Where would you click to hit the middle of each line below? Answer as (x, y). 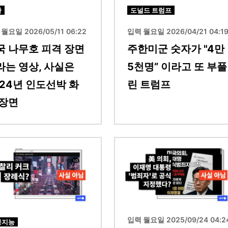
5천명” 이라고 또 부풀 (177, 66)
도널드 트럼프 (151, 10)
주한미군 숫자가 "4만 (176, 49)
